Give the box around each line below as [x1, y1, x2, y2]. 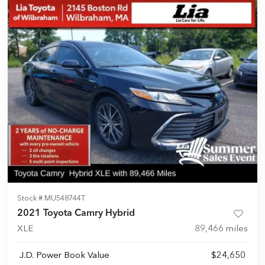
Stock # [17, 195, 44, 202]
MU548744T [44, 195, 85, 202]
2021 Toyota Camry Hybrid [17, 209, 135, 218]
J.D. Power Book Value [20, 251, 109, 260]
